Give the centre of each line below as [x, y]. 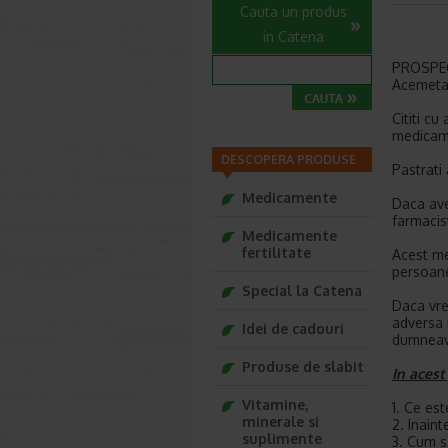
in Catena [293, 36]
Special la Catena [302, 290]
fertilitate [276, 252]
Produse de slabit [303, 366]
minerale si [280, 421]
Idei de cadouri [293, 328]
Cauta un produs [293, 11]
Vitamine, [275, 404]
